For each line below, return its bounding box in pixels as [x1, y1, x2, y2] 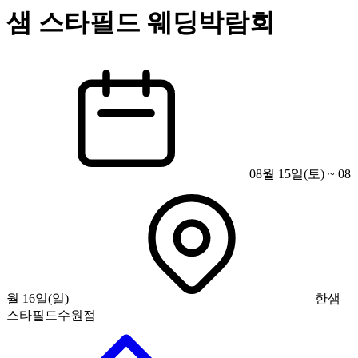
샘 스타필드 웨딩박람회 [6, 8, 275, 38]
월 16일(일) [6, 291, 69, 305]
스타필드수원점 [6, 308, 96, 322]
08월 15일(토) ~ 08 [246, 166, 351, 181]
